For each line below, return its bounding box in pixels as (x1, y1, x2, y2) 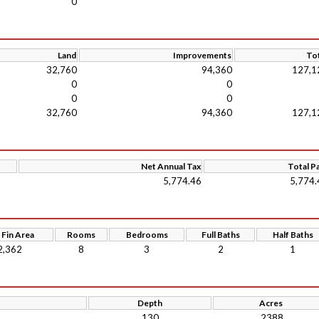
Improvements (173, 50, 231, 61)
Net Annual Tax (141, 161, 201, 172)
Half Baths (272, 229, 313, 240)
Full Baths (201, 229, 240, 240)
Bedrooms (125, 229, 168, 240)
